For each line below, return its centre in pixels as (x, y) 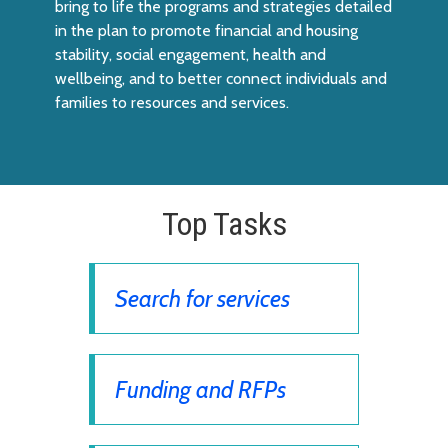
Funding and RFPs (200, 389)
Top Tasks (224, 223)
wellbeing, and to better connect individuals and (221, 78)
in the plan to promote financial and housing (206, 30)
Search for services (202, 298)
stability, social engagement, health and (190, 54)
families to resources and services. (172, 102)
